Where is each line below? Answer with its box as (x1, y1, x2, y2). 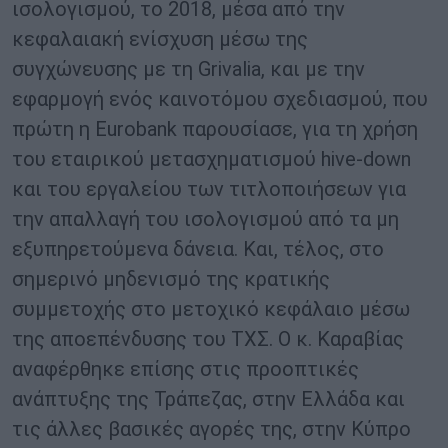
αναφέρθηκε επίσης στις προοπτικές (12, 357, 359, 382)
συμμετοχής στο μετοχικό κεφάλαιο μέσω (12, 297, 410, 322)
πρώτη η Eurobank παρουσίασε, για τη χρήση (12, 117, 418, 142)
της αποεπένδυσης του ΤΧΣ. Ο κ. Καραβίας (12, 327, 404, 352)
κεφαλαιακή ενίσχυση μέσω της (12, 27, 308, 52)
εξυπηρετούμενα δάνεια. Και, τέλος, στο (12, 237, 384, 262)
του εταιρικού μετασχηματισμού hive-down (12, 147, 411, 172)
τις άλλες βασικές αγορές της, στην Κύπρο (12, 417, 411, 442)
